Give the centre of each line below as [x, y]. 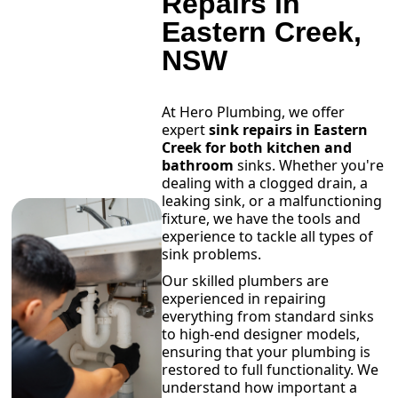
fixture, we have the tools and [261, 219]
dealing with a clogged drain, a [264, 183]
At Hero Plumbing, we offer [253, 112]
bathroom [197, 166]
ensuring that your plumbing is [266, 352]
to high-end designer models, [260, 334]
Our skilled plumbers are [245, 281]
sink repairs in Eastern [288, 130]
